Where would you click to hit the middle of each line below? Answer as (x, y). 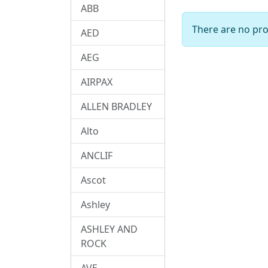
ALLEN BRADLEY (116, 106)
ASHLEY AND (109, 229)
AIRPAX (97, 82)
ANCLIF (97, 155)
